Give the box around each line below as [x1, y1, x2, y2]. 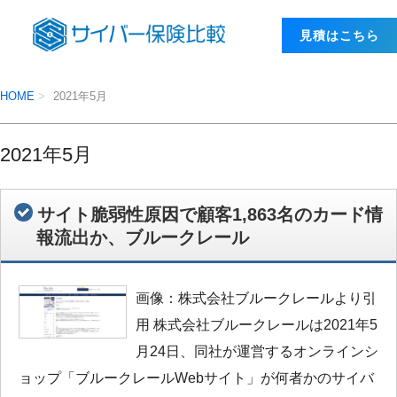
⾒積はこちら [300, 28, 379, 43]
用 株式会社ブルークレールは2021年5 [135, 316, 378, 332]
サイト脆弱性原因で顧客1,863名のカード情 [37, 204, 383, 224]
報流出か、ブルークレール [36, 227, 249, 247]
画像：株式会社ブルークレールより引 [135, 290, 377, 306]
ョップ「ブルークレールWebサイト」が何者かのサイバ [19, 370, 374, 385]
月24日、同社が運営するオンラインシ [135, 343, 378, 359]
